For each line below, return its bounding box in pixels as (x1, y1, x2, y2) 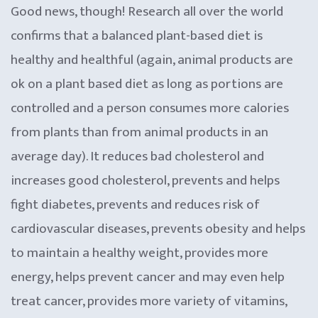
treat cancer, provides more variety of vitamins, (11, 290, 287, 312)
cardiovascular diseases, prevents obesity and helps (11, 217, 305, 240)
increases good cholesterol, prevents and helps (11, 169, 280, 192)
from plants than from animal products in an (11, 121, 268, 143)
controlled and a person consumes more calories (11, 97, 289, 119)
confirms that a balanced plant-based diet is (11, 24, 263, 47)
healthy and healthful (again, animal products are (11, 48, 293, 71)
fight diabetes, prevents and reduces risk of (11, 193, 260, 216)
